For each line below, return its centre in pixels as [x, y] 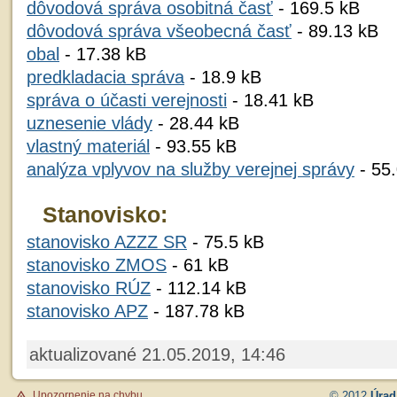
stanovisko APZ [87, 311]
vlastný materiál [88, 146]
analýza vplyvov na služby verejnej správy [191, 169]
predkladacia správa [105, 77]
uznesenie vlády [90, 123]
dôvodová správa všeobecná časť [159, 31]
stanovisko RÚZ [89, 288]
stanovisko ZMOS [97, 265]
